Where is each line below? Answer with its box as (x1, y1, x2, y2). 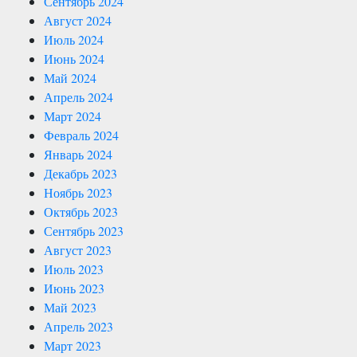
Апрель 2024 (44, 88, 113, 106)
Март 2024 (44, 108, 101, 125)
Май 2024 (44, 69, 96, 87)
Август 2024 (44, 12, 112, 29)
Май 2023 (44, 299, 96, 316)
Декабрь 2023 (44, 165, 117, 182)
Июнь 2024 (44, 50, 104, 68)
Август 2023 (44, 241, 112, 259)
